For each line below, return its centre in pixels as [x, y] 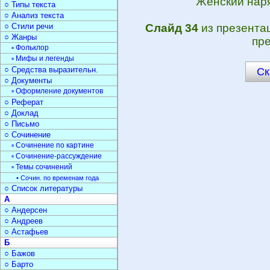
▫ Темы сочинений [42, 167]
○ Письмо [22, 124]
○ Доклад [21, 113]
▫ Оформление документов [57, 91]
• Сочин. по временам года [58, 178]
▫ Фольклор [30, 48]
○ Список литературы [43, 188]
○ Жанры [20, 37]
